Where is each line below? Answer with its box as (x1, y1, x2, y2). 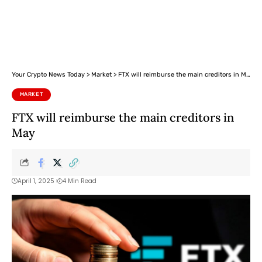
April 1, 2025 (18, 176, 54, 185)
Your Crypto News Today (12, 71, 85, 78)
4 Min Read (62, 176, 96, 185)
